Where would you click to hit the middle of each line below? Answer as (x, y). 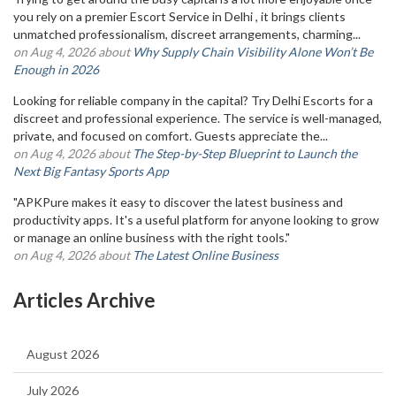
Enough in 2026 (56, 69)
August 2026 (63, 354)
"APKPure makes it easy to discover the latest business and (178, 202)
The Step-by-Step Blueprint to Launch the (245, 153)
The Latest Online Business (206, 255)
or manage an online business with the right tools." (152, 237)
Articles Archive (84, 300)
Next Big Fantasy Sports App (91, 171)
